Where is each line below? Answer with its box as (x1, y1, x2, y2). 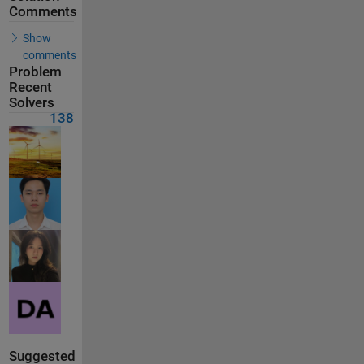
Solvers (8, 95, 54, 110)
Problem (8, 64, 62, 80)
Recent (8, 80, 52, 95)
